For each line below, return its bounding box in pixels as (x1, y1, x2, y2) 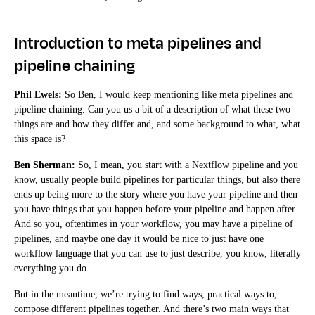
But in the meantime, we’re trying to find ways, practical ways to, (14, 288, 277, 300)
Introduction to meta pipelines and (14, 32, 262, 55)
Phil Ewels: (14, 89, 62, 100)
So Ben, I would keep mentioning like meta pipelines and (62, 89, 293, 100)
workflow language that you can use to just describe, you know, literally (14, 247, 301, 259)
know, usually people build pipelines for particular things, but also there (14, 174, 300, 185)
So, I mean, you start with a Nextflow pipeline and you (75, 159, 298, 170)
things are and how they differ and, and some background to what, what (14, 118, 300, 129)
